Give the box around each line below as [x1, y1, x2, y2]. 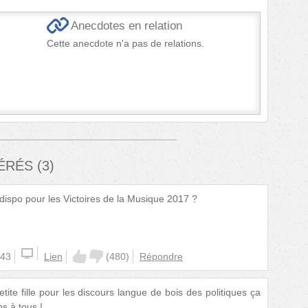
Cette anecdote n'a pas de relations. [47, 37, 204, 49]
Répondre [140, 250, 183, 262]
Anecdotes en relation [71, 19, 182, 32]
